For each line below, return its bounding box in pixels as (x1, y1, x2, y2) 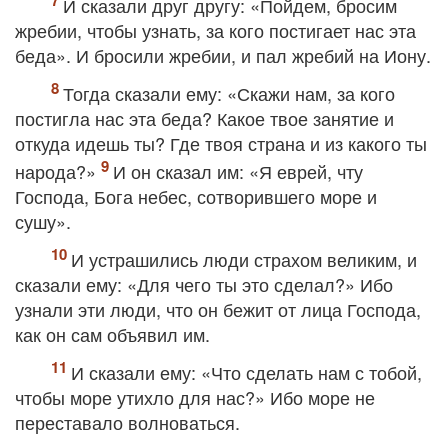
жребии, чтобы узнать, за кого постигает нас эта (15, 17, 416, 43)
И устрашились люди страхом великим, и (71, 246, 417, 272)
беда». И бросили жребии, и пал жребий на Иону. (15, 42, 431, 68)
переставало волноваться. (15, 409, 240, 435)
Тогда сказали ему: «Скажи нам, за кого (63, 80, 395, 106)
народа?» (15, 158, 96, 184)
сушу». (15, 208, 71, 234)
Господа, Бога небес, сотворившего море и (15, 183, 377, 209)
